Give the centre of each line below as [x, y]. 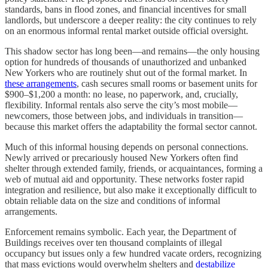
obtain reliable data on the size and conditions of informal [112, 201]
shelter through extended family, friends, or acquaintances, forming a [134, 169]
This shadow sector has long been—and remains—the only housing [132, 51]
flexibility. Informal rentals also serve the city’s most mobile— [121, 105]
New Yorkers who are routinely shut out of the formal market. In [126, 73]
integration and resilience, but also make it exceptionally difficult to [131, 190]
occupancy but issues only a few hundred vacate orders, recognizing [133, 254]
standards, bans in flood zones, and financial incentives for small [126, 10]
